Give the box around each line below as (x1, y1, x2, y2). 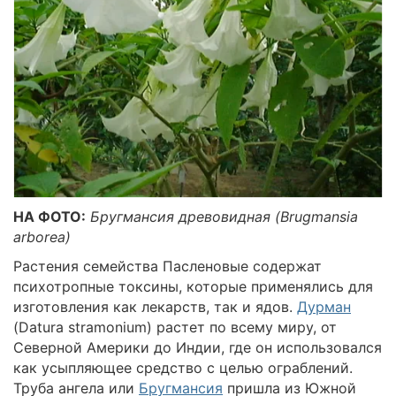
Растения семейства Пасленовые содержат (13, 257, 322, 276)
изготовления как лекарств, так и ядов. (13, 298, 297, 316)
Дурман (297, 298, 351, 316)
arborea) (13, 228, 71, 247)
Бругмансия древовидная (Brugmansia (90, 208, 358, 226)
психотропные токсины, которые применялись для (13, 278, 373, 296)
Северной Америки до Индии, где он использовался (13, 339, 382, 357)
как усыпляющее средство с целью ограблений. (13, 359, 353, 377)
